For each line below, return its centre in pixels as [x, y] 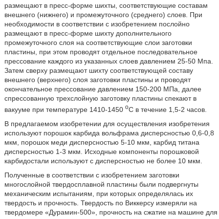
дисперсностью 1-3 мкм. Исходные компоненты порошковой [101, 151]
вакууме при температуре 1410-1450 [65, 109]
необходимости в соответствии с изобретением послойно [97, 24]
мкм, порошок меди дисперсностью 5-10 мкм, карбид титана [102, 142]
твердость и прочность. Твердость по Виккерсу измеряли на [100, 203]
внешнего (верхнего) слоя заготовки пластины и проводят [97, 79]
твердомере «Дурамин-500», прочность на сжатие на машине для [111, 212]
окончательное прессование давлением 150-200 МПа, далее [103, 89]
